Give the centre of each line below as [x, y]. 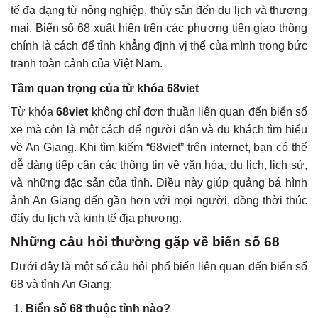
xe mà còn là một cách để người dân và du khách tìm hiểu [159, 129]
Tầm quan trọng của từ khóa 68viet [105, 88]
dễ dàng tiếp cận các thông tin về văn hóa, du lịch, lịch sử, [159, 165]
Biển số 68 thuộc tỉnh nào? [98, 309]
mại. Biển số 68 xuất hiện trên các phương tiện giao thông [159, 28]
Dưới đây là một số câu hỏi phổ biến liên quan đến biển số [159, 266]
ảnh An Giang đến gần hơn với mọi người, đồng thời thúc [159, 200]
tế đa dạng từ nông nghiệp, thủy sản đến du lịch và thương [159, 11]
